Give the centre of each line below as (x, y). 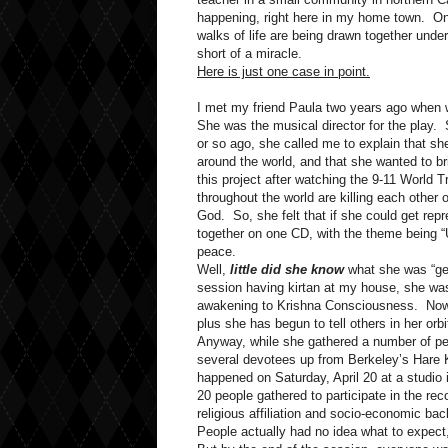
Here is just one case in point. (283, 71)
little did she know (289, 269)
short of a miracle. (251, 53)
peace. (216, 251)
